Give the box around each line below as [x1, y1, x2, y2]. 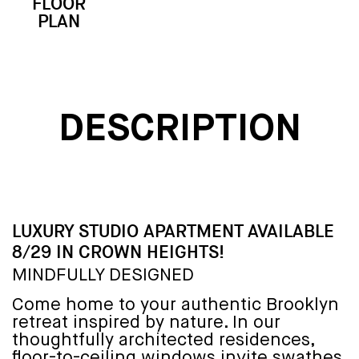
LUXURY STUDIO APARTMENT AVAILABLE [12, 219, 334, 243]
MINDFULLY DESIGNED [12, 266, 194, 284]
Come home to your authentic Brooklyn [12, 296, 339, 314]
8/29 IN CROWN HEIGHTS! [12, 240, 224, 264]
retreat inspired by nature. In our [12, 313, 280, 332]
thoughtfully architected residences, [12, 331, 314, 349]
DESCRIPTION [58, 111, 301, 150]
